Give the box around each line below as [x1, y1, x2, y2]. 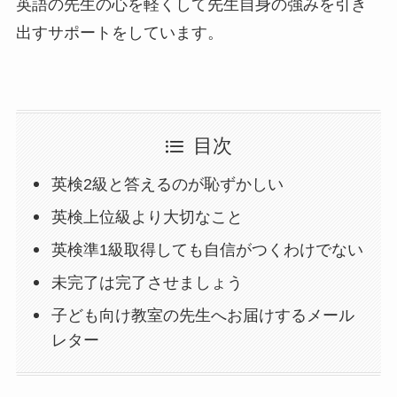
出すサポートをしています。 [15, 23, 223, 42]
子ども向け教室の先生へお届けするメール [51, 307, 355, 325]
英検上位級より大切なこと [51, 208, 244, 227]
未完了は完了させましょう [51, 274, 244, 292]
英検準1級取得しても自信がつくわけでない [51, 241, 364, 260]
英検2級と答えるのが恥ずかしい [51, 175, 284, 194]
